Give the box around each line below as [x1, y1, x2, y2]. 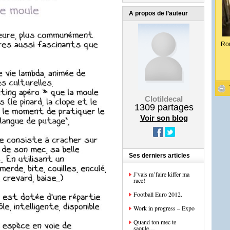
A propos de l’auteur [129, 10, 188, 17]
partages [155, 102, 194, 112]
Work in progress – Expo [133, 204, 195, 212]
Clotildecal [145, 94, 183, 103]
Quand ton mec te [133, 218, 176, 226]
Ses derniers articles [129, 152, 190, 159]
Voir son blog [140, 113, 188, 122]
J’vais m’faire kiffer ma [133, 170, 189, 178]
